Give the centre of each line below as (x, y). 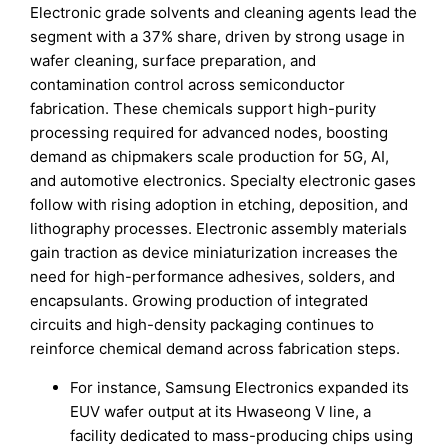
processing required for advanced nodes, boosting (209, 133)
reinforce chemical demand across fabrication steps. (215, 349)
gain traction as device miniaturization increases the (214, 253)
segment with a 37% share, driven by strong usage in (218, 37)
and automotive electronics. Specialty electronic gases (223, 181)
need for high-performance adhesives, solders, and (213, 277)
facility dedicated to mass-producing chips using (242, 436)
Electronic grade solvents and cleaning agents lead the (224, 13)
